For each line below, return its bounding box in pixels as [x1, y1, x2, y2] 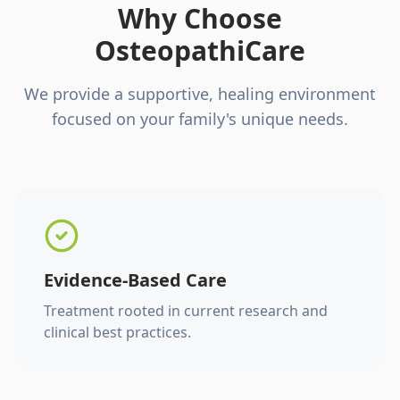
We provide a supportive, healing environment [24, 83, 376, 104]
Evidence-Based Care [44, 268, 227, 292]
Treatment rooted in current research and [44, 301, 328, 321]
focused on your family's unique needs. [52, 108, 348, 129]
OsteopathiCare [95, 32, 305, 69]
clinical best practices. [44, 322, 191, 342]
